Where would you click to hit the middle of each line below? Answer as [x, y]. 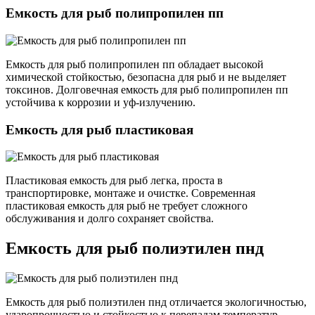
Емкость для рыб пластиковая [99, 129]
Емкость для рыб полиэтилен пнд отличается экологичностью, [156, 302]
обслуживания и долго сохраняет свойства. [110, 219]
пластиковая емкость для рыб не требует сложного [127, 206]
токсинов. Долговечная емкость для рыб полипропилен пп [147, 89]
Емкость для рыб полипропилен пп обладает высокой [135, 64]
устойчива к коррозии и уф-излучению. [101, 102]
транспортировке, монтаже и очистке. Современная [130, 193]
